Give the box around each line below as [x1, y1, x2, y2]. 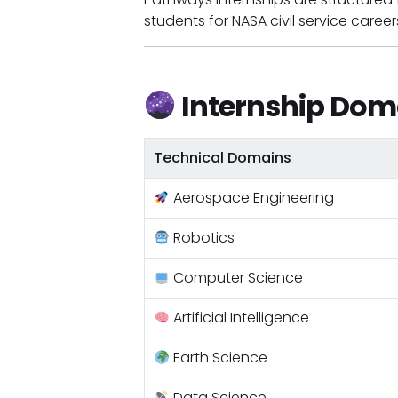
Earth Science [169, 347, 267, 368]
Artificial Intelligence [169, 307, 309, 328]
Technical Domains [153, 147, 291, 168]
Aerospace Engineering [169, 187, 334, 208]
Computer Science [169, 267, 303, 288]
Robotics [169, 227, 235, 248]
